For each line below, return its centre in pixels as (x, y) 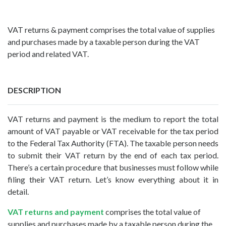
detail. (18, 191)
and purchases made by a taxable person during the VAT (104, 41)
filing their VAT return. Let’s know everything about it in (113, 179)
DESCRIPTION (34, 90)
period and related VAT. (48, 53)
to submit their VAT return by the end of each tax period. (113, 155)
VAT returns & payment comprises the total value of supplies (111, 29)
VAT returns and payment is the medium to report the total (113, 119)
